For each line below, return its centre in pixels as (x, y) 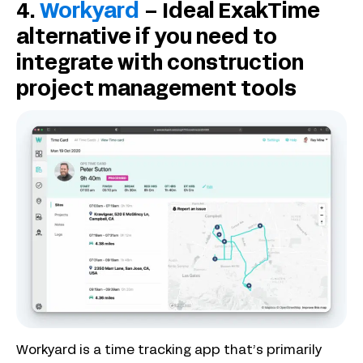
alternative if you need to (147, 39)
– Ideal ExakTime (230, 13)
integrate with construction (160, 65)
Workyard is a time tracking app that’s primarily (169, 351)
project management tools (156, 91)
